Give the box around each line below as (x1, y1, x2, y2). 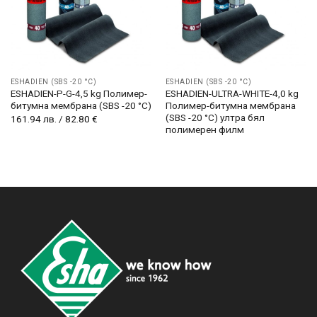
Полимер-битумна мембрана (165, 100, 296, 112)
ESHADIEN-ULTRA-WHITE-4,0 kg (165, 88, 299, 100)
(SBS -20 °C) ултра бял (165, 112, 265, 124)
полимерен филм (165, 124, 244, 136)
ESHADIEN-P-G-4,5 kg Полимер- (10, 88, 147, 100)
